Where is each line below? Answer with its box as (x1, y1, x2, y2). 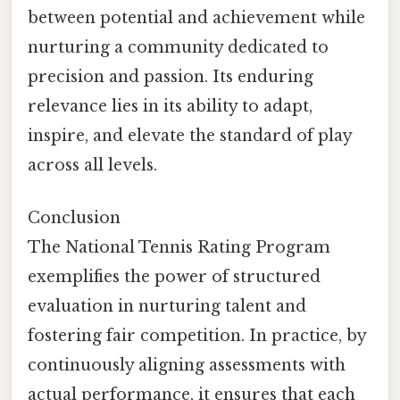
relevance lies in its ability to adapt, (28, 96, 312, 116)
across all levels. (28, 154, 157, 175)
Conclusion (28, 207, 121, 228)
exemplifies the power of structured (28, 266, 321, 287)
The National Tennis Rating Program (28, 237, 330, 257)
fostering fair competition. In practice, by (28, 325, 366, 346)
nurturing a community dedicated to (28, 37, 329, 57)
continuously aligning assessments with (28, 354, 346, 375)
